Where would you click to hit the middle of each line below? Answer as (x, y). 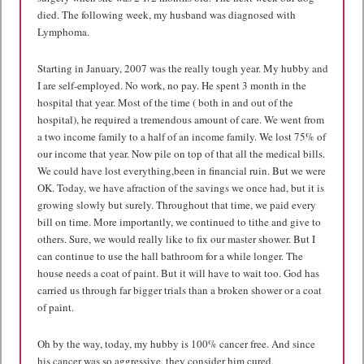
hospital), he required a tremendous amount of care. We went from (181, 119)
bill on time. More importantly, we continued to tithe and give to (180, 222)
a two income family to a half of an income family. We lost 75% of (182, 136)
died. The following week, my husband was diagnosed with (167, 15)
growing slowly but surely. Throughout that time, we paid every (177, 205)
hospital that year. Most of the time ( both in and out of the (166, 102)
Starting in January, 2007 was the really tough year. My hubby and (183, 68)
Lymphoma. (64, 32)
